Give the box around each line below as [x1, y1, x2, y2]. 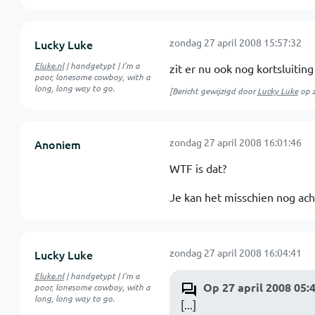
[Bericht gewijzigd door [169, 85, 257, 96]
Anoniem [34, 136, 81, 152]
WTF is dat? [169, 161, 226, 175]
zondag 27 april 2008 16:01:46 [169, 136, 302, 148]
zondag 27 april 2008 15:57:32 [169, 36, 302, 49]
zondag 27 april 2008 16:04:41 [169, 246, 302, 259]
